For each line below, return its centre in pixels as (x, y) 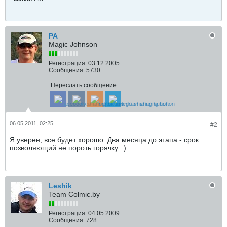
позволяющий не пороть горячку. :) (68, 148)
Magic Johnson (73, 44)
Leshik (60, 186)
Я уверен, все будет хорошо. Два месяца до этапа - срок (104, 140)
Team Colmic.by (74, 194)
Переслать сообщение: (84, 85)
